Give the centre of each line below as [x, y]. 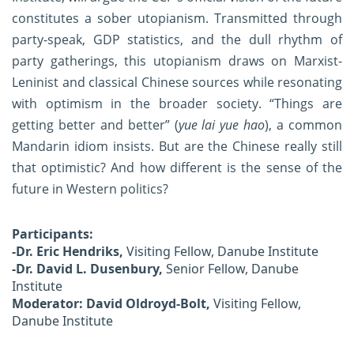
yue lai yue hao [222, 125]
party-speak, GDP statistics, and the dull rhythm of [177, 40]
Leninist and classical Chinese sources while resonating [177, 83]
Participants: [53, 234]
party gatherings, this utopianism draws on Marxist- [177, 61]
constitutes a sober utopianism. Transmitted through [177, 19]
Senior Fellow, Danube [232, 269]
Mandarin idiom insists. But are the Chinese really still [177, 147]
